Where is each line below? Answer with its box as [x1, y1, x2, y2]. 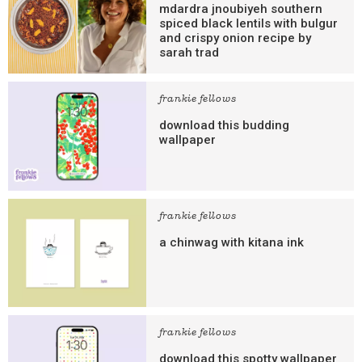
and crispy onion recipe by [158, 30, 311, 45]
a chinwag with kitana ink [158, 234, 304, 250]
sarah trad [158, 44, 219, 60]
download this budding [158, 118, 289, 133]
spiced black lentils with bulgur [158, 15, 338, 31]
